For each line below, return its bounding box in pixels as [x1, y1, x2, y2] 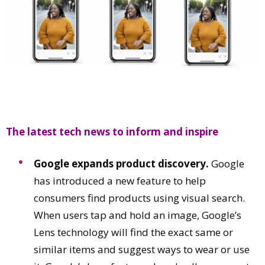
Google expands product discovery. [34, 157, 209, 171]
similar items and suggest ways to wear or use [34, 243, 250, 257]
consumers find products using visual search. [34, 191, 245, 205]
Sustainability [12, 88, 80, 102]
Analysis [12, 19, 51, 33]
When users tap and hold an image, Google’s [34, 208, 241, 222]
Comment [12, 2, 61, 16]
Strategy [12, 36, 53, 50]
